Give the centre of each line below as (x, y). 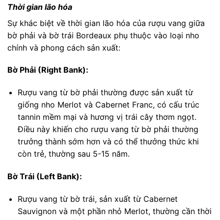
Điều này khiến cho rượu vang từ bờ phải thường (108, 129)
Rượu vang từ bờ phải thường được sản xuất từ (105, 93)
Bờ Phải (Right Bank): (48, 70)
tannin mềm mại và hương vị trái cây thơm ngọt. (107, 117)
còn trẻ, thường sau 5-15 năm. (73, 154)
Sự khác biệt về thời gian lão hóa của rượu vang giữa (106, 23)
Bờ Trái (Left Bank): (45, 176)
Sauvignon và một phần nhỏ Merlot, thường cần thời (114, 211)
